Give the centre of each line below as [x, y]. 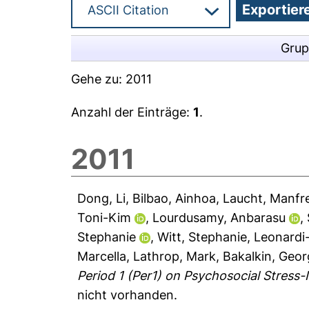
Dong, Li [102, 198]
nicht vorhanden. [128, 295]
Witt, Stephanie [202, 237]
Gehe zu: [99, 79]
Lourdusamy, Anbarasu [219, 218]
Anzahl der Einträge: [132, 112]
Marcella [102, 256]
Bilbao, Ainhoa [175, 198]
